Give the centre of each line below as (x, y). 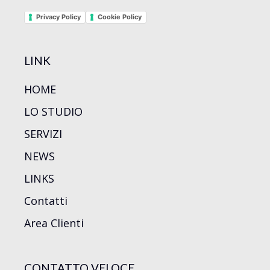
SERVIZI (43, 133)
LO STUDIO (53, 111)
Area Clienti (54, 223)
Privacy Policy (58, 17)
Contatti (46, 200)
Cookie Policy (120, 17)
